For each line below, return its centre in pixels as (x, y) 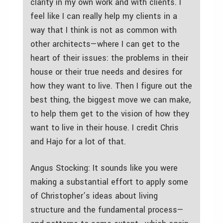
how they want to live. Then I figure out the (111, 86)
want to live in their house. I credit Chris (105, 127)
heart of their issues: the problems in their (109, 58)
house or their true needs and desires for (106, 72)
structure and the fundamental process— (107, 210)
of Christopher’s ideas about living (94, 196)
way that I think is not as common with (104, 30)
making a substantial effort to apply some (109, 182)
